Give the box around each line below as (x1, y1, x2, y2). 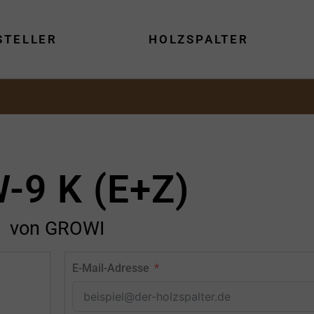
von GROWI (10, 217, 104, 240)
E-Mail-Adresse (71, 261, 149, 275)
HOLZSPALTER (149, 32, 249, 47)
